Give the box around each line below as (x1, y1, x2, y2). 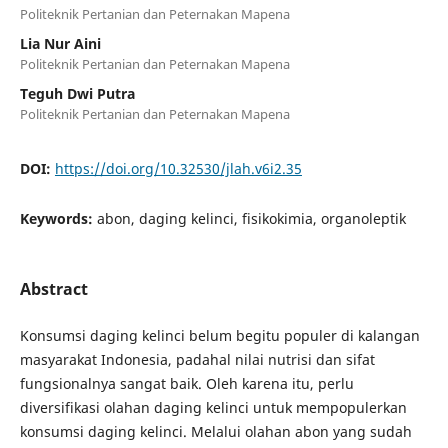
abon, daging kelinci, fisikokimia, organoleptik (96, 209, 406, 229)
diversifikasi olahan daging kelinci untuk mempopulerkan (19, 398, 407, 418)
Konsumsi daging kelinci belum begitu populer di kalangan (19, 326, 420, 346)
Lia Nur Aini (19, 34, 101, 54)
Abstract (19, 278, 88, 301)
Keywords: (19, 209, 97, 229)
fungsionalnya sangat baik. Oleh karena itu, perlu (19, 374, 354, 394)
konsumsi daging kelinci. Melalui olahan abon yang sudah (19, 422, 412, 442)
